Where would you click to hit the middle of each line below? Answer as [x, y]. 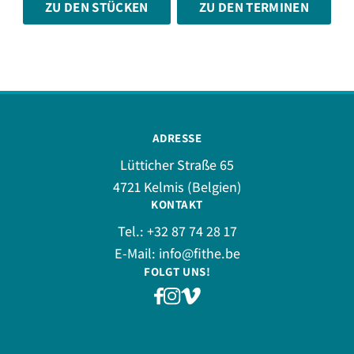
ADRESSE [177, 138]
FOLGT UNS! [177, 272]
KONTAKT [177, 205]
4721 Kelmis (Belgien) [177, 187]
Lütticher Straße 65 [177, 165]
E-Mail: [136, 254]
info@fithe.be [199, 254]
